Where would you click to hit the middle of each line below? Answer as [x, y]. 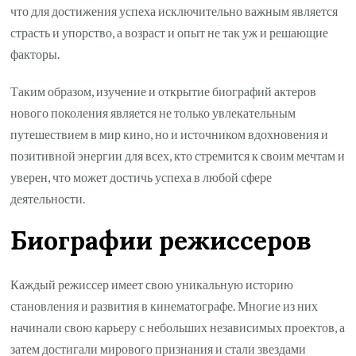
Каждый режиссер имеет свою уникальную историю [152, 284]
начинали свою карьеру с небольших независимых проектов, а [178, 327]
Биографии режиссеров [161, 241]
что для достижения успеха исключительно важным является [174, 10]
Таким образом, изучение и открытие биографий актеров [164, 91]
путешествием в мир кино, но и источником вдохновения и [170, 133]
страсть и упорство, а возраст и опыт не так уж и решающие [170, 32]
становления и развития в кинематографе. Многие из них [164, 305]
